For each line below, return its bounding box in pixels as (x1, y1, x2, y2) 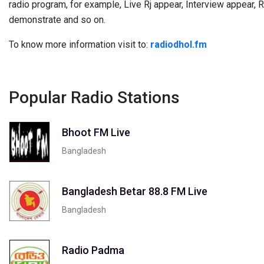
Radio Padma (62, 243, 124, 256)
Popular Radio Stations (9, 88, 180, 107)
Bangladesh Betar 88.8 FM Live (62, 184, 207, 197)
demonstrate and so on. (9, 14, 105, 25)
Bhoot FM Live (62, 126, 130, 138)
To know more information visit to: (9, 39, 150, 50)
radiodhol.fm (150, 39, 207, 50)
